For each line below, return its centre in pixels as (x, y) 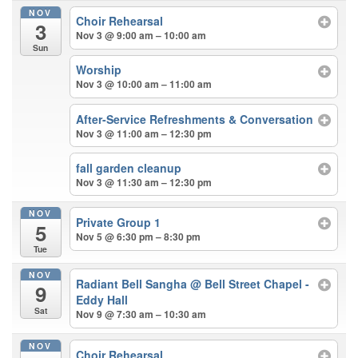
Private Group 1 (119, 223)
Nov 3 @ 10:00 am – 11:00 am (144, 84)
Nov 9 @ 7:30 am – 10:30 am (141, 314)
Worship (99, 70)
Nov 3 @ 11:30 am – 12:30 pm (144, 182)
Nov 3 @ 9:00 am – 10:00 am (141, 36)
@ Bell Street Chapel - (250, 284)
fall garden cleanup (129, 167)
